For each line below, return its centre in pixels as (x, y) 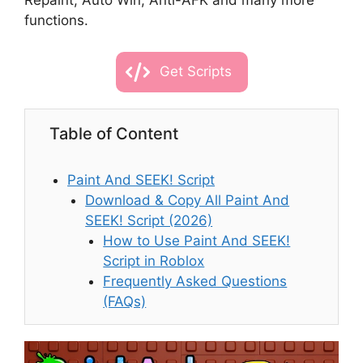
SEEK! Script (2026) (149, 220)
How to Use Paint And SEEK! (197, 240)
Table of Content (114, 133)
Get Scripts (195, 71)
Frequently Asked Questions (195, 281)
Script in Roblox (154, 261)
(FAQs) (125, 301)
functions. (56, 20)
